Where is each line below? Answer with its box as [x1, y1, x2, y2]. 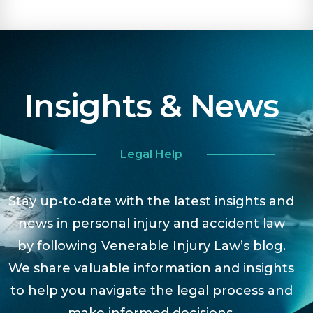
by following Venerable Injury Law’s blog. [17, 238, 286, 254]
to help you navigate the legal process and [10, 283, 293, 298]
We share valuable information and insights [8, 261, 294, 276]
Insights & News [24, 86, 279, 126]
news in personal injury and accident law [17, 216, 285, 231]
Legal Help [120, 147, 182, 161]
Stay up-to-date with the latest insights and [8, 194, 294, 209]
